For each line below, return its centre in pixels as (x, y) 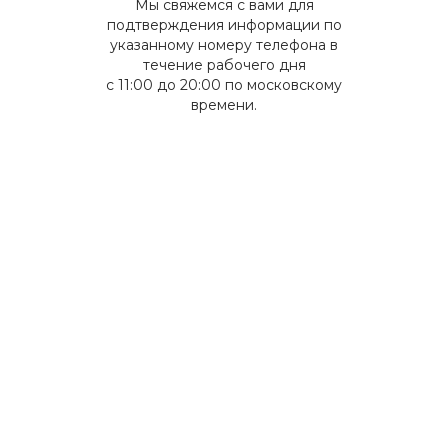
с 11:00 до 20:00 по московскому (224, 85)
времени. (224, 105)
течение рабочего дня (224, 65)
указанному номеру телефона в (224, 45)
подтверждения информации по (224, 25)
